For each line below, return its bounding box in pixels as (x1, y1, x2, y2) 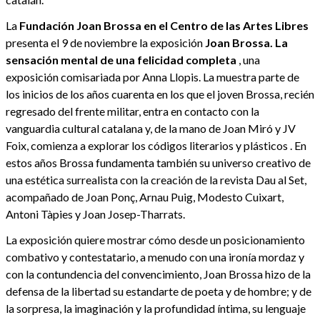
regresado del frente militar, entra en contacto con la (6, 104, 259, 119)
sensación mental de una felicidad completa (6, 53, 236, 67)
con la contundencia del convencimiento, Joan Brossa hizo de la (6, 267, 311, 281)
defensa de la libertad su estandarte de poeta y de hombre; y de (6, 284, 311, 299)
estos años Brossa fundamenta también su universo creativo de (6, 156, 311, 170)
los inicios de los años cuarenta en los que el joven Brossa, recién (6, 87, 314, 101)
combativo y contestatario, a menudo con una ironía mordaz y (6, 250, 304, 264)
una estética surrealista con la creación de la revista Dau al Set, (6, 173, 306, 187)
